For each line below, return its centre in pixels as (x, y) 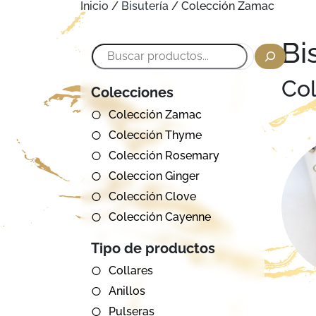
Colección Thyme (155, 135)
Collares (131, 271)
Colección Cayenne (160, 217)
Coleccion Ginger (154, 176)
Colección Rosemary (164, 156)
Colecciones (132, 92)
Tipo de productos (153, 248)
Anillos (127, 291)
